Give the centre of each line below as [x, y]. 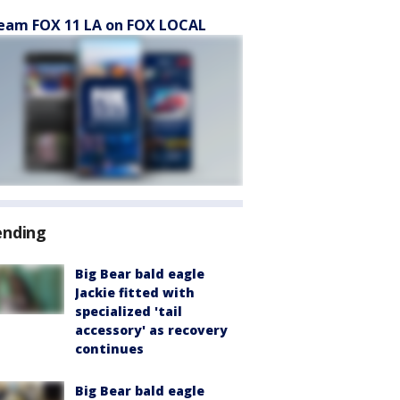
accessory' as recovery [151, 330]
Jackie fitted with [135, 292]
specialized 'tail [129, 311]
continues [109, 349]
